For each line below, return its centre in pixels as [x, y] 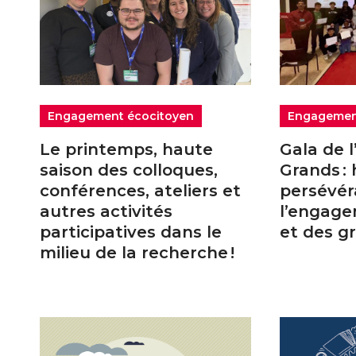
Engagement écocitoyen [121, 116]
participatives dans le [131, 232]
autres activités [106, 211]
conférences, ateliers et [140, 190]
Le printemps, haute [126, 149]
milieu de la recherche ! [137, 252]
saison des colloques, [129, 170]
